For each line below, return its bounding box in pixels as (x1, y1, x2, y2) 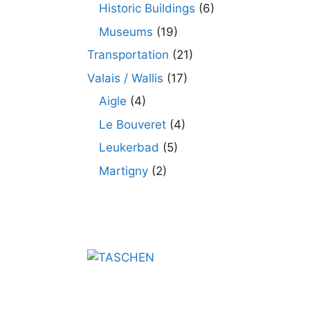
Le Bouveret (99, 117, 166, 131)
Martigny (99, 163, 148, 178)
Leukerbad (99, 140, 159, 154)
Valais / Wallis (87, 71, 163, 85)
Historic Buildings (99, 1, 195, 15)
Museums (99, 24, 153, 39)
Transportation (87, 48, 169, 62)
